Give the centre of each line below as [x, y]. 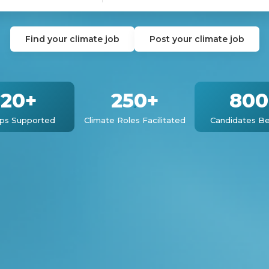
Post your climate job [197, 39]
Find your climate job [72, 39]
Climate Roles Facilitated [134, 120]
